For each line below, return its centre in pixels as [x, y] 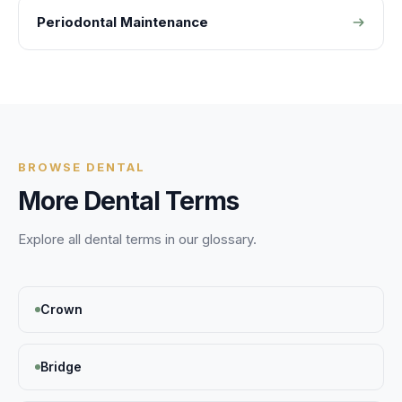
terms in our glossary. [189, 239]
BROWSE [52, 167]
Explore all [51, 239]
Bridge [61, 367]
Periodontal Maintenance [122, 22]
